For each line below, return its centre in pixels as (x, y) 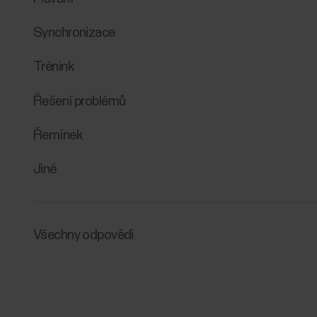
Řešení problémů (80, 101)
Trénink (53, 67)
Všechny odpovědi (83, 236)
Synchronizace (74, 33)
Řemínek (58, 135)
